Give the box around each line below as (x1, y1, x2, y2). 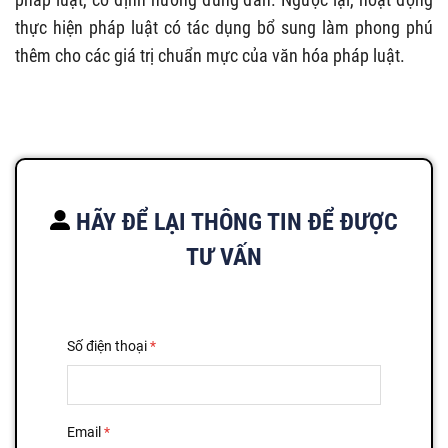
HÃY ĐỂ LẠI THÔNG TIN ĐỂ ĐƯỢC (70, 207, 398, 236)
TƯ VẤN (186, 242, 262, 271)
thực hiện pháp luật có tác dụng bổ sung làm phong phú (15, 16, 433, 38)
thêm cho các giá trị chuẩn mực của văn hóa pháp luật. (15, 44, 405, 66)
